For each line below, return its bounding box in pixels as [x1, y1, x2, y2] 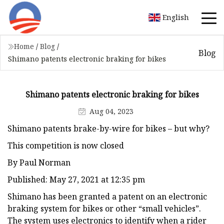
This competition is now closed [7, 139, 124, 151]
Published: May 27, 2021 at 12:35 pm [7, 173, 145, 185]
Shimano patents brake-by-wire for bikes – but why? [7, 122, 209, 134]
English [162, 12, 189, 22]
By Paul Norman [7, 156, 70, 168]
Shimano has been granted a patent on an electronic [7, 190, 207, 202]
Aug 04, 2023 [89, 106, 133, 116]
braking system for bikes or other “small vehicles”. [7, 202, 201, 214]
